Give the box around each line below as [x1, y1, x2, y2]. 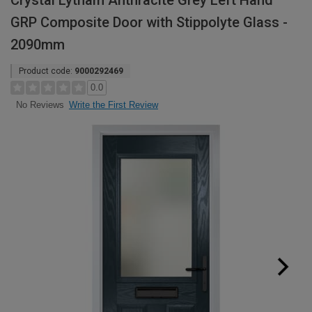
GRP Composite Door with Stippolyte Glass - [10, 14, 288, 31]
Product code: [19, 66, 75, 76]
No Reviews [15, 100, 64, 111]
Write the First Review [69, 100, 158, 110]
